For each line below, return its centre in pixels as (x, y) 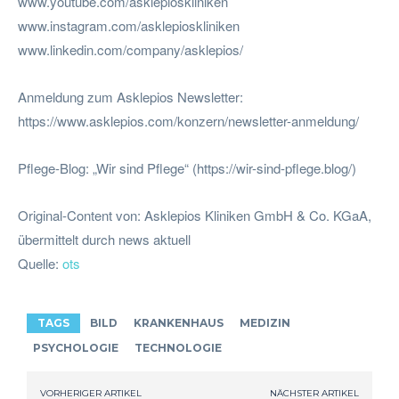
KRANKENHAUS (179, 322)
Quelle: (40, 263)
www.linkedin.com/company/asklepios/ (130, 49)
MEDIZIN (265, 322)
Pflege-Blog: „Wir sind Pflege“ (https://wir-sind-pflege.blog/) (187, 167)
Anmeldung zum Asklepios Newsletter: (130, 96)
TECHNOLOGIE (178, 347)
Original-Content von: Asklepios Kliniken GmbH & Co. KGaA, (195, 215)
